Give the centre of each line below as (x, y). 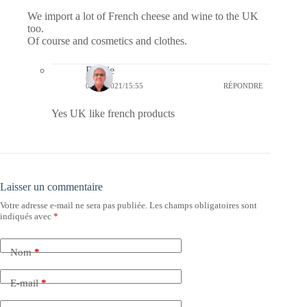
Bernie (100, 71)
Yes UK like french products (113, 114)
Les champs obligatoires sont (203, 206)
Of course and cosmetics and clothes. (107, 41)
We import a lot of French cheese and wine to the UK (143, 16)
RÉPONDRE (244, 85)
